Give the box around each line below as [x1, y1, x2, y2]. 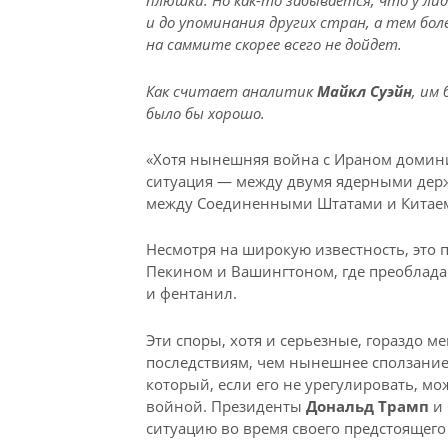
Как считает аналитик [145, 80, 317, 101]
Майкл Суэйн [316, 80, 412, 101]
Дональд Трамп [305, 395, 429, 416]
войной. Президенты [145, 395, 306, 416]
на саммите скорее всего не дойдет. [145, 34, 402, 55]
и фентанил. [145, 283, 237, 304]
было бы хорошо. [145, 102, 265, 123]
